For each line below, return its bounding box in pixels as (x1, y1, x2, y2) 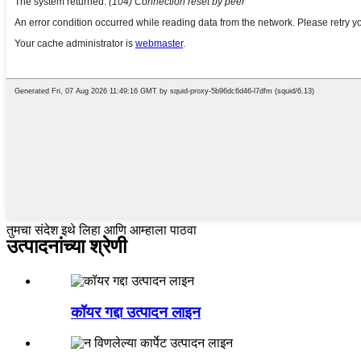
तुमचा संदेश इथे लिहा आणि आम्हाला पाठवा (6, 222, 197, 237)
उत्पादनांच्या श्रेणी (6, 235, 127, 257)
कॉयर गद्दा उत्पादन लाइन (71, 303, 201, 321)
